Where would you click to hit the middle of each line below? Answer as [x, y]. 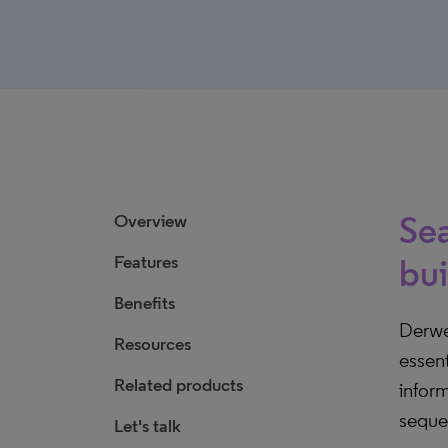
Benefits [144, 303]
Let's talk [147, 426]
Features [146, 262]
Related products [178, 385]
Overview [150, 221]
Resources [152, 344]
